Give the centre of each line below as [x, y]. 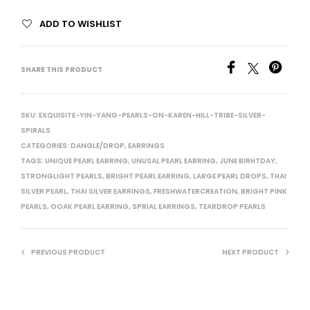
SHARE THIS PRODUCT [62, 70]
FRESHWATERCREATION [195, 192]
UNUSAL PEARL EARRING [174, 161]
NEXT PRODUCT [250, 253]
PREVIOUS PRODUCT [68, 253]
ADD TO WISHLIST [81, 24]
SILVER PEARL [44, 192]
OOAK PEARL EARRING [90, 207]
